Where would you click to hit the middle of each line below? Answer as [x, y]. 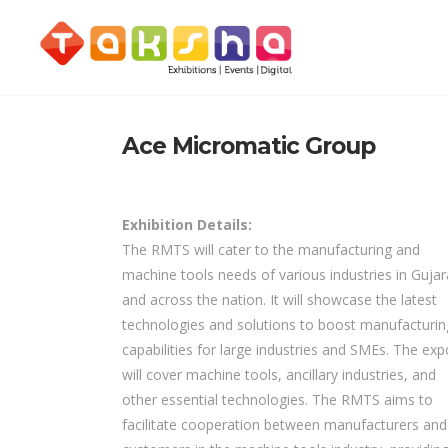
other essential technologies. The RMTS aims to [277, 400]
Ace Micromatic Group [248, 146]
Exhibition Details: [187, 225]
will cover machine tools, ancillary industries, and [279, 375]
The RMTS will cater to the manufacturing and [271, 250]
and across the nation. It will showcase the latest [279, 300]
